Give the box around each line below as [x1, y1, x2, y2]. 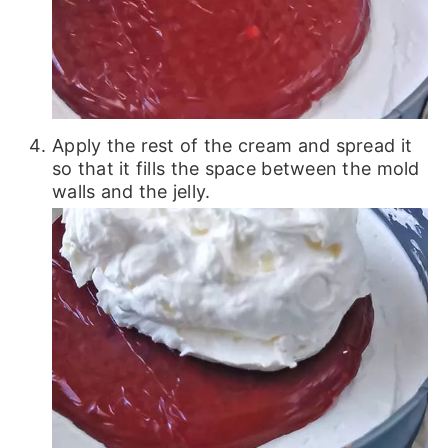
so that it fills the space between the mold [51, 157, 420, 179]
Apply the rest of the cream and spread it [51, 134, 413, 156]
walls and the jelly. [51, 180, 211, 202]
